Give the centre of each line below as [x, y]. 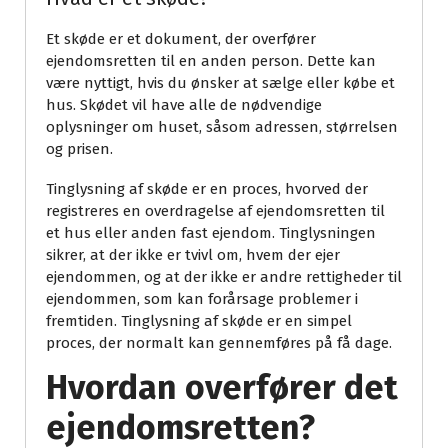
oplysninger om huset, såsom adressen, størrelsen [222, 127]
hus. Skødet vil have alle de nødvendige [184, 105]
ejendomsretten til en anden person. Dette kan [211, 61]
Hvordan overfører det [222, 387]
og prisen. [79, 149]
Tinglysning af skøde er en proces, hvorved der [207, 189]
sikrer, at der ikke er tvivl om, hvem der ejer [193, 255]
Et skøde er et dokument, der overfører [181, 39]
